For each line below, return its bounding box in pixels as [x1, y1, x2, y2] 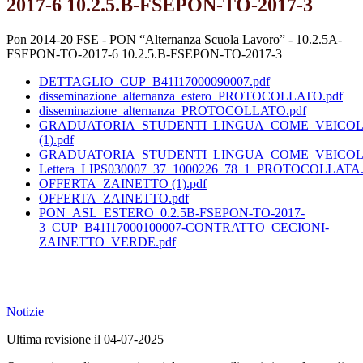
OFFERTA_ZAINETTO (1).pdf [39, 177, 207, 191]
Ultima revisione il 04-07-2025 [6, 332, 164, 347]
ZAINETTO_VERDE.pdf [39, 235, 176, 250]
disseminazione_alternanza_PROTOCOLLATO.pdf [39, 104, 306, 118]
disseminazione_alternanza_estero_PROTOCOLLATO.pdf [39, 89, 343, 104]
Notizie [6, 305, 44, 319]
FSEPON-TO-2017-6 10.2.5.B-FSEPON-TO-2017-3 [6, 47, 282, 62]
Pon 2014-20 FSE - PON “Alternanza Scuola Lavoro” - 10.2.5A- [6, 32, 342, 47]
